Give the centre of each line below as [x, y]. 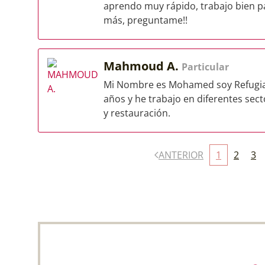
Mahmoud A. [143, 66]
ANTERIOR [181, 155]
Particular [205, 67]
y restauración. [137, 113]
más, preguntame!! [146, 20]
